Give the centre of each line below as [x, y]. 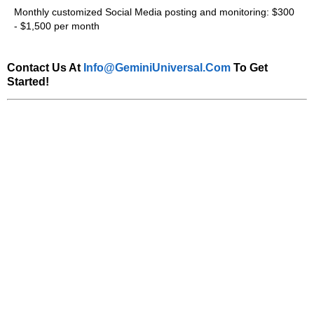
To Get [249, 68]
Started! [28, 82]
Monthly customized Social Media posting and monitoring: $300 [154, 12]
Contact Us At [45, 68]
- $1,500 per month [57, 26]
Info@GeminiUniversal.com [157, 68]
